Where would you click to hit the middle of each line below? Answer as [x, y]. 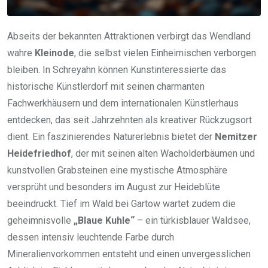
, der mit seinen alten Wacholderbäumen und [163, 153]
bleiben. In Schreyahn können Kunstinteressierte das [117, 69]
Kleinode [54, 53]
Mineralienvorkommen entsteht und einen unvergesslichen [129, 254]
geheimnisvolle [40, 220]
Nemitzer [236, 136]
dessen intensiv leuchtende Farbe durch [91, 237]
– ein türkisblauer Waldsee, [193, 220]
